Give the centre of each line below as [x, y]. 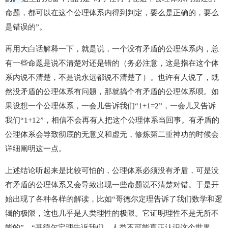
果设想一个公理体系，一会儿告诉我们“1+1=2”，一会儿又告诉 [110, 106]
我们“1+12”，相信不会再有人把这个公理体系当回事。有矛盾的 [112, 120]
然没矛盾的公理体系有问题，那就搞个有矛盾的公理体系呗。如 [112, 92]
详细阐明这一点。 [36, 149]
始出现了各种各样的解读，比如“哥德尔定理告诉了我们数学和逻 [114, 199]
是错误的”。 [26, 27]
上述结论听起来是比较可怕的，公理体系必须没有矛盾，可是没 [112, 170]
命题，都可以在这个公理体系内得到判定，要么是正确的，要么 [112, 13]
